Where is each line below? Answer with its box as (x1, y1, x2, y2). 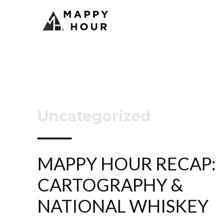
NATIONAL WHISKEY (37, 194, 209, 217)
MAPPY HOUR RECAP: (37, 152, 216, 174)
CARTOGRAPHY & (37, 173, 183, 195)
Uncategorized (37, 107, 151, 125)
